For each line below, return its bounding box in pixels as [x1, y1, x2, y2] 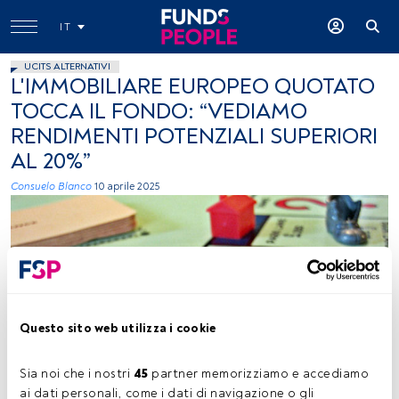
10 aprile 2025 [94, 180, 159, 193]
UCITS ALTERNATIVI [24, 61, 110, 72]
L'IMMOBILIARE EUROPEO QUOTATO [11, 73, 375, 101]
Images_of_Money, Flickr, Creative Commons [33, 338, 243, 353]
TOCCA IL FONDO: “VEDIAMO [11, 98, 307, 126]
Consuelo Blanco [11, 180, 92, 193]
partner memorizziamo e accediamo [148, 365, 369, 381]
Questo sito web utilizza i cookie [20, 320, 216, 336]
